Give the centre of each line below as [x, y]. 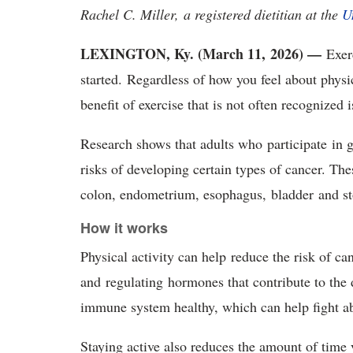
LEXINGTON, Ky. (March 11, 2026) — [201, 54]
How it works [126, 228]
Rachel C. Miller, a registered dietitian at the [211, 14]
